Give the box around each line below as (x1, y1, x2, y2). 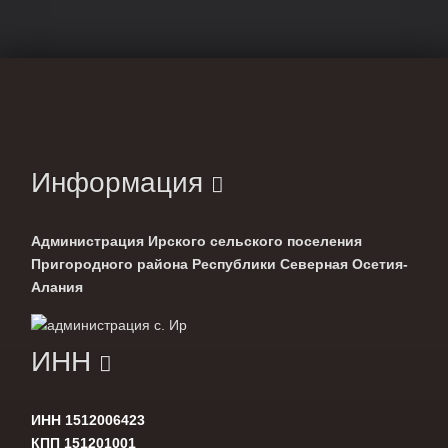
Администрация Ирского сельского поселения (31, 232, 362, 249)
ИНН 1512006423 (31, 411, 145, 428)
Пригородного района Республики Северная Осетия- (31, 255, 408, 272)
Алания (31, 278, 83, 295)
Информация (31, 166, 211, 198)
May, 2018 (43, 8, 109, 25)
